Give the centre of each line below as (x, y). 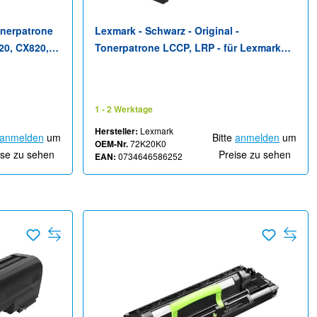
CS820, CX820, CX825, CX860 (164, 65)
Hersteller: (116, 131)
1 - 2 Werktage (123, 109)
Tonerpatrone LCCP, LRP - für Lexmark (188, 48)
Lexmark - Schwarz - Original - (167, 31)
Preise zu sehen (254, 155)
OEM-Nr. (111, 144)
